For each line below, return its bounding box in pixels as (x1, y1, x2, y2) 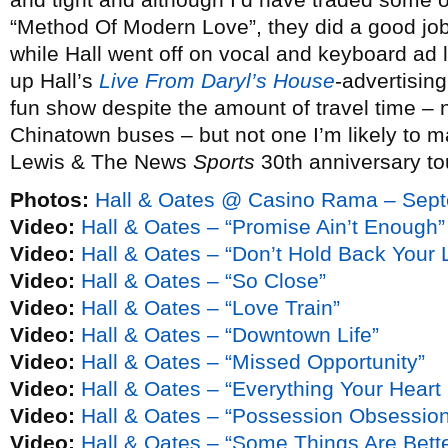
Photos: (10, 188, 89, 211)
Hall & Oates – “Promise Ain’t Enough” (81, 215, 445, 238)
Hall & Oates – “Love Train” (81, 296, 340, 319)
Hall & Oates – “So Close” (81, 269, 326, 292)
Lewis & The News (10, 150, 193, 173)
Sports (193, 150, 255, 173)
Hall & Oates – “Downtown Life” (81, 323, 379, 346)
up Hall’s (10, 69, 99, 92)
